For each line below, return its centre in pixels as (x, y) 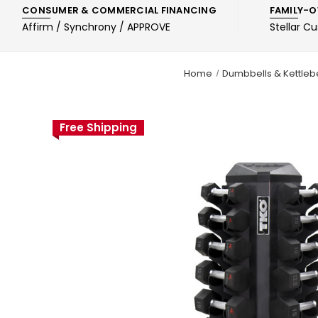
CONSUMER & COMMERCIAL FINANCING (119, 10)
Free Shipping (98, 127)
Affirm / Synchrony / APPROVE (97, 27)
